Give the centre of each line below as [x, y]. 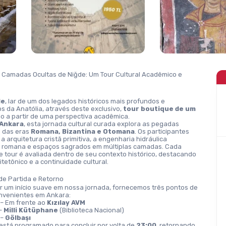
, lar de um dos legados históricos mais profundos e [85, 101]
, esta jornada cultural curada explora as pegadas [102, 124]
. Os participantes [162, 131]
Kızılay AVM [66, 203]
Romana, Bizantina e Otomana [83, 131]
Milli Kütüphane [31, 210]
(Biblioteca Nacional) [91, 210]
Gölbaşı [18, 218]
